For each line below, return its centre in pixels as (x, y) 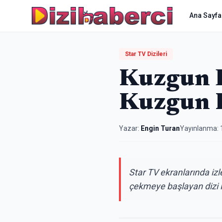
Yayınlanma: (200, 128)
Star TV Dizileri (146, 54)
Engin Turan (160, 128)
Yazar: (129, 128)
